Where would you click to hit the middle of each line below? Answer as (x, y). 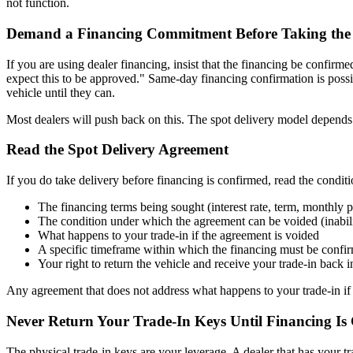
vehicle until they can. (61, 92)
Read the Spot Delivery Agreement (117, 150)
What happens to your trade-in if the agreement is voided (178, 236)
